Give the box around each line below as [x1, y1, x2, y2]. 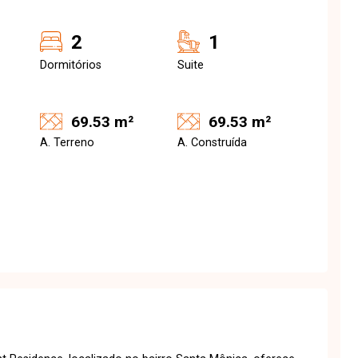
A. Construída [177, 136, 247, 149]
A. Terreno [40, 136, 94, 149]
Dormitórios [40, 58, 101, 72]
